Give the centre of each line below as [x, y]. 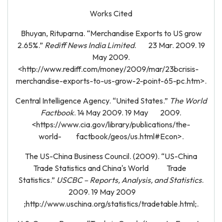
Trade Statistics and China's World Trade [111, 168]
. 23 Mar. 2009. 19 [169, 45]
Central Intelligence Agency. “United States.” [92, 101]
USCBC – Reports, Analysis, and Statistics [129, 180]
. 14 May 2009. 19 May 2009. [128, 112]
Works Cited [111, 13]
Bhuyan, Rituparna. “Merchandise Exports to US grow [111, 33]
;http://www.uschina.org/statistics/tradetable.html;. [111, 204]
